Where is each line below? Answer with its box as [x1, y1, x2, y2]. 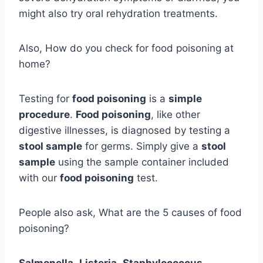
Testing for [19, 93, 72, 105]
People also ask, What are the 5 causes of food [19, 207, 242, 219]
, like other [151, 109, 200, 121]
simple [168, 93, 202, 105]
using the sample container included [55, 156, 229, 168]
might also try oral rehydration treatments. [19, 8, 218, 20]
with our [19, 172, 60, 184]
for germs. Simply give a [82, 140, 201, 153]
